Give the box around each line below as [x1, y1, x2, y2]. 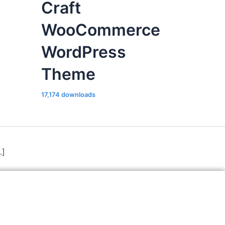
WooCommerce [41, 20, 160, 40]
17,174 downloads [41, 90, 95, 98]
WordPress [41, 42, 126, 62]
